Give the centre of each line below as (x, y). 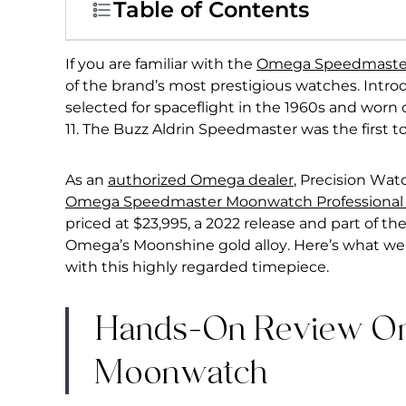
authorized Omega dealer (201, 180)
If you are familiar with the (161, 64)
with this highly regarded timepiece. (197, 267)
